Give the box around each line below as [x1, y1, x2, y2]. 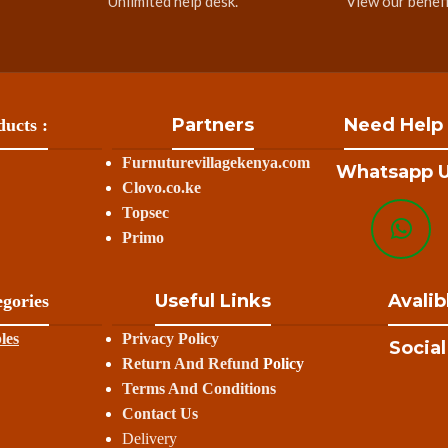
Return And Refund [121, 355, 259, 372]
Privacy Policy [121, 330, 219, 347]
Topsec [121, 204, 169, 221]
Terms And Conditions [121, 380, 276, 397]
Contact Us [121, 405, 198, 422]
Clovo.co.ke [121, 179, 201, 196]
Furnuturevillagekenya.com [121, 154, 310, 171]
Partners [172, 114, 255, 136]
